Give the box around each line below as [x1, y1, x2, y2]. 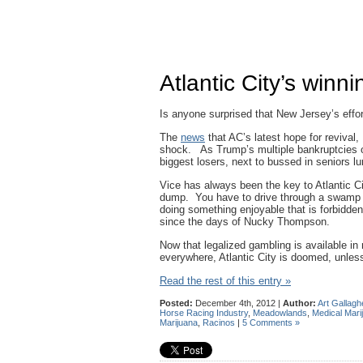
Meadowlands [253, 308, 307, 318]
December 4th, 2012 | [193, 298, 283, 308]
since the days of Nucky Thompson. [160, 216, 330, 228]
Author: [283, 298, 316, 308]
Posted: [160, 298, 193, 308]
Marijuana [160, 318, 198, 327]
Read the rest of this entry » [160, 275, 291, 287]
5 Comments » [242, 318, 300, 327]
